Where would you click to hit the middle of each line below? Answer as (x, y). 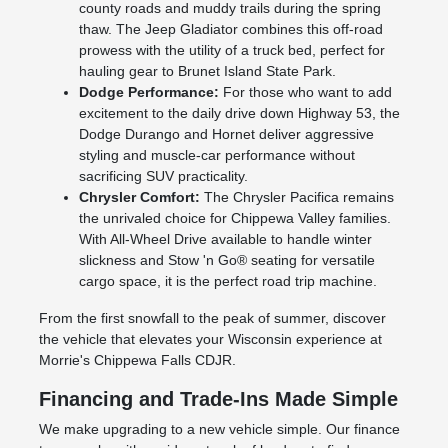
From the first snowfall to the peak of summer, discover (212, 318)
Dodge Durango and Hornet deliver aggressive (226, 134)
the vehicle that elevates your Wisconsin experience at (210, 339)
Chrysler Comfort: (139, 197)
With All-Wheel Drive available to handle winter (225, 239)
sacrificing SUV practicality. (163, 176)
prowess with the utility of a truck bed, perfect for (231, 50)
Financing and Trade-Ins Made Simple (218, 399)
